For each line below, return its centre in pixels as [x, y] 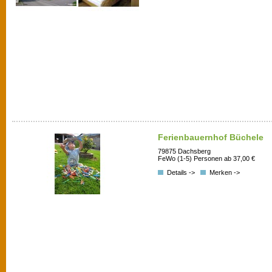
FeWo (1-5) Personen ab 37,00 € [206, 159]
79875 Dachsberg [184, 151]
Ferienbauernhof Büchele [211, 137]
